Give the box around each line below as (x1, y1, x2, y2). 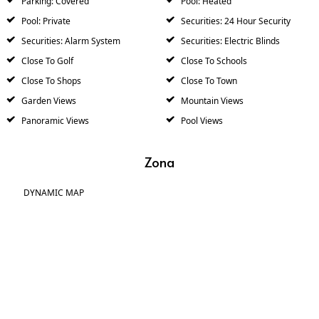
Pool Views (179, 114, 223, 127)
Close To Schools (179, 54, 247, 67)
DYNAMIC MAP (23, 187, 84, 199)
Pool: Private (19, 14, 70, 27)
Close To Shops (19, 74, 81, 87)
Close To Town (179, 74, 237, 87)
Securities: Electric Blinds (179, 34, 280, 47)
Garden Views (19, 94, 76, 107)
